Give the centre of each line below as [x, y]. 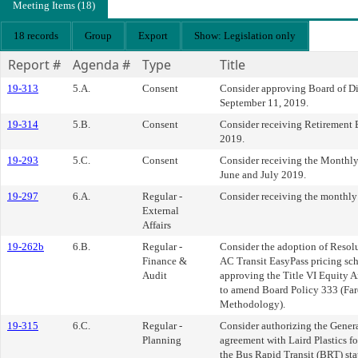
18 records [36, 36]
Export [153, 36]
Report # [34, 65]
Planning [162, 340]
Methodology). [253, 304]
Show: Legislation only [245, 36]
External [161, 211]
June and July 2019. [263, 175]
